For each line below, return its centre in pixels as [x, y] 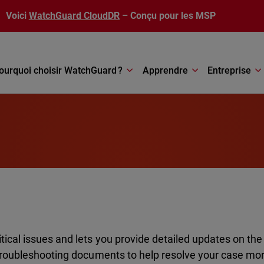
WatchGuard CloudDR [74, 16]
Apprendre [165, 70]
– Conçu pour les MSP [168, 16]
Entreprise [230, 70]
